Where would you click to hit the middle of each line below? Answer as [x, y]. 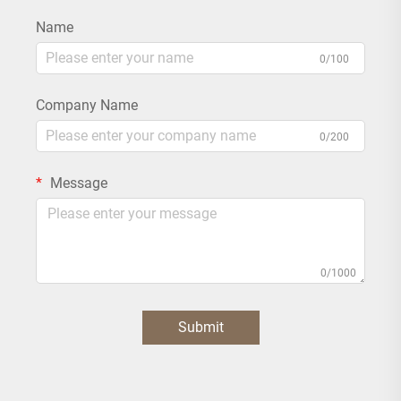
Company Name [87, 105]
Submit [200, 327]
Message [77, 183]
